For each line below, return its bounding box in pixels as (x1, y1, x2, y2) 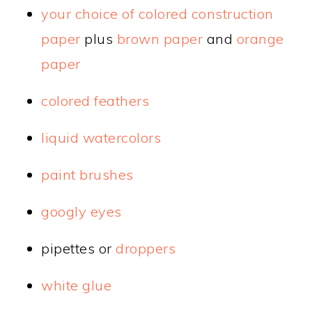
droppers (116, 240, 176, 258)
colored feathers (41, 92, 150, 110)
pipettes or (41, 240, 116, 258)
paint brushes (41, 166, 134, 184)
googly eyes (41, 203, 122, 221)
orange (236, 30, 284, 48)
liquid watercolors (41, 129, 162, 147)
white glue (41, 276, 112, 295)
